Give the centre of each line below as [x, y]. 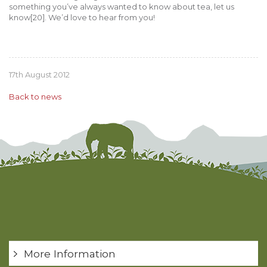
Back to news [35, 97]
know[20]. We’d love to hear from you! [82, 17]
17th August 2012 [39, 75]
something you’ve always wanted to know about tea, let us [122, 6]
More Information [70, 253]
